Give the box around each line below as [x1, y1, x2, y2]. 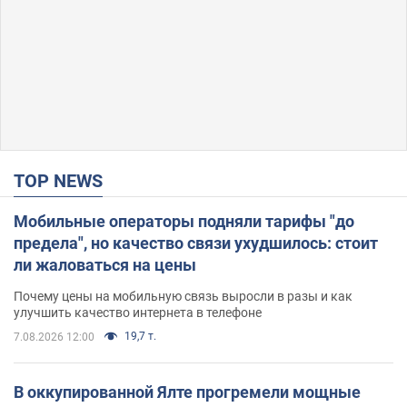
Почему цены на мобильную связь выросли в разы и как [14, 288, 352, 303]
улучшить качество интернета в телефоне [14, 304, 262, 320]
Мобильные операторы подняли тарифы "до [14, 211, 354, 231]
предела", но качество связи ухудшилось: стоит [14, 233, 378, 253]
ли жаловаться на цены [14, 254, 196, 274]
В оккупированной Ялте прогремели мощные [14, 382, 361, 402]
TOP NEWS [25, 169, 103, 192]
